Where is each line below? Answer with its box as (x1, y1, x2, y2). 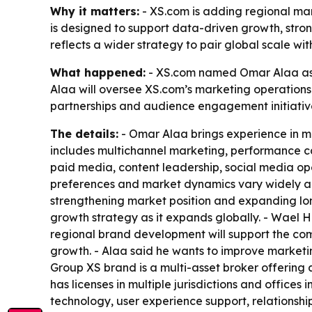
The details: (50, 127, 118, 141)
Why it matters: (50, 4, 139, 19)
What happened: (50, 65, 146, 80)
